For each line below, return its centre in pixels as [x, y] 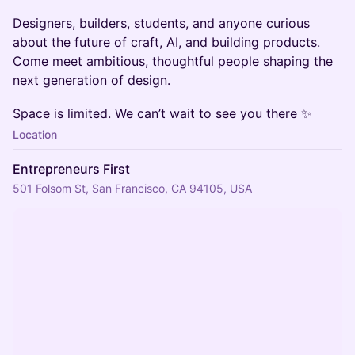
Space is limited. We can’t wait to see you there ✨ [162, 113]
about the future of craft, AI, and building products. [166, 42]
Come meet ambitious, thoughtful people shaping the [173, 61]
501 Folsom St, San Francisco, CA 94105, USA [132, 188]
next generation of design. [92, 80]
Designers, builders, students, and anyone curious [161, 23]
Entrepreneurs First [71, 169]
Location [35, 134]
